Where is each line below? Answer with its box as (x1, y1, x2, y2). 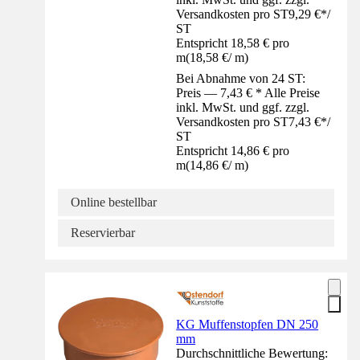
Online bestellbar (71, 194, 157, 209)
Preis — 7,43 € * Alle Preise (176, 85, 321, 100)
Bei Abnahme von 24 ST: (176, 71, 306, 85)
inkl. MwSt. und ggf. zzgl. (176, 100, 310, 114)
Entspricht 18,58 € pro (176, 35, 290, 50)
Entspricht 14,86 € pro (176, 143, 290, 157)
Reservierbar (71, 225, 135, 239)
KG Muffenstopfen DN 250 (176, 317, 319, 331)
